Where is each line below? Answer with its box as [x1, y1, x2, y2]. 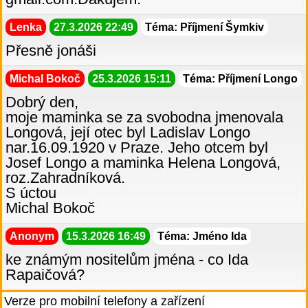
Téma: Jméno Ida [157, 230, 247, 243]
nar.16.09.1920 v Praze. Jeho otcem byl [5, 139, 268, 157]
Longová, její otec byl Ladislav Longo [5, 124, 250, 142]
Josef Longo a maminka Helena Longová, [5, 154, 280, 172]
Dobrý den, [5, 93, 78, 111]
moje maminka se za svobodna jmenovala [5, 109, 283, 126]
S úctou [5, 184, 56, 202]
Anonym [10, 230, 54, 243]
